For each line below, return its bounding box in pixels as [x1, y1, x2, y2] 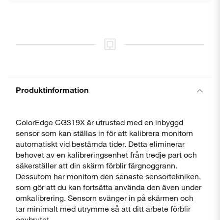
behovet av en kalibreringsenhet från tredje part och [16, 150, 197, 159]
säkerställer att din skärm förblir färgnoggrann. [16, 161, 177, 170]
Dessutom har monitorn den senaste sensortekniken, [16, 171, 201, 181]
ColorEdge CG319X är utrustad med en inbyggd [16, 117, 183, 127]
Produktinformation [16, 85, 88, 94]
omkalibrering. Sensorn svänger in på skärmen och [16, 193, 193, 202]
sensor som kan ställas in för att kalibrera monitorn [16, 128, 193, 137]
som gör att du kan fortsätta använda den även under [16, 182, 201, 192]
